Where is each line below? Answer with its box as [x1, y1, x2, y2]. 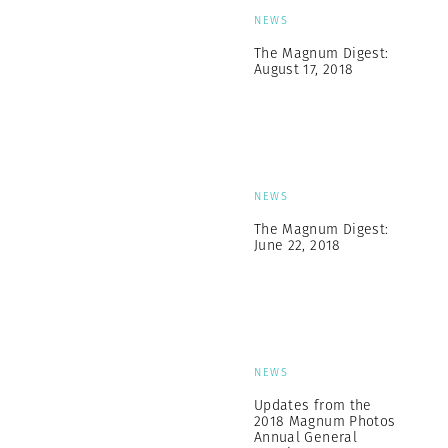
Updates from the [254, 395, 372, 415]
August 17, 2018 [254, 59, 354, 79]
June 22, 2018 [254, 235, 341, 255]
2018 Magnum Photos [254, 411, 396, 431]
